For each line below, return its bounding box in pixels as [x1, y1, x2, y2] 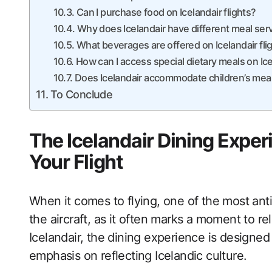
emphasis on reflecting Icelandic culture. [29, 248, 247, 263]
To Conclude [50, 88, 113, 101]
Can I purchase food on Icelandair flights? [76, 6, 256, 18]
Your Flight [29, 150, 123, 174]
